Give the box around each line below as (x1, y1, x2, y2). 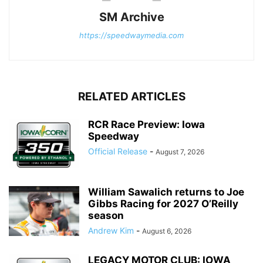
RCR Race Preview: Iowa (88, 119, 205, 131)
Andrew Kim (88, 225, 134, 236)
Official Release (88, 146, 147, 157)
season (88, 210, 124, 222)
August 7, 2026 (156, 147, 204, 157)
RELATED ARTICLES (77, 90, 186, 104)
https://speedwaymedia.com (79, 31, 184, 41)
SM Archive (99, 10, 164, 25)
